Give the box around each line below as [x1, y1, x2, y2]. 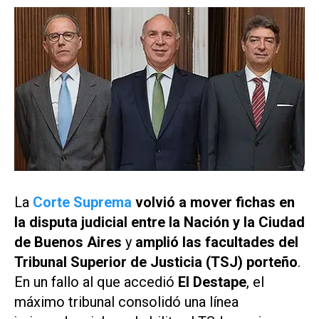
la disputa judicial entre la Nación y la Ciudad [14, 213, 305, 231]
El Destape [178, 273, 246, 291]
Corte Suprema [33, 193, 132, 211]
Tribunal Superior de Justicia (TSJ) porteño [14, 253, 298, 271]
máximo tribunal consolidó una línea [14, 293, 239, 310]
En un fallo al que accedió [14, 273, 178, 291]
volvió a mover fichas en [132, 193, 295, 211]
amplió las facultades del [135, 233, 298, 251]
